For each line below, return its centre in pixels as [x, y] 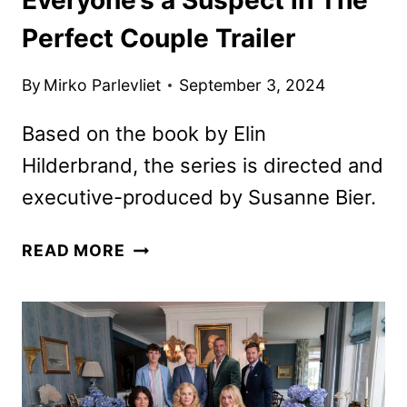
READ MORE [74, 251]
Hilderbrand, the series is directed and [203, 166]
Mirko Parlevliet [103, 85]
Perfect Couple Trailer [159, 38]
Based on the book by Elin [144, 134]
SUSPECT [165, 296]
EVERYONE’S [179, 245]
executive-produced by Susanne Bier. [199, 198]
